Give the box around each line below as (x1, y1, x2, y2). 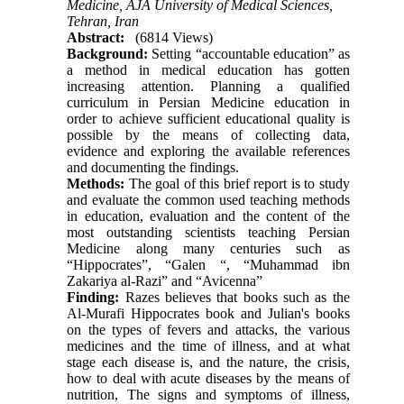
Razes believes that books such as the (119, 289, 350, 306)
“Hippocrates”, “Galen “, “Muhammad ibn (67, 257, 350, 273)
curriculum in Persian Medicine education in (67, 95, 350, 111)
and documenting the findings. (67, 160, 240, 176)
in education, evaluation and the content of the (67, 208, 350, 225)
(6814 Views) (135, 30, 214, 46)
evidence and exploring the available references (67, 143, 350, 160)
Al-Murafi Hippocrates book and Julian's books (67, 306, 350, 322)
